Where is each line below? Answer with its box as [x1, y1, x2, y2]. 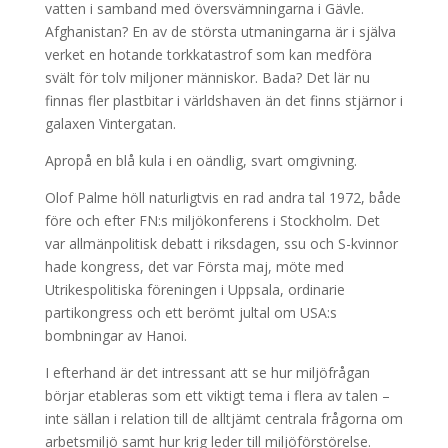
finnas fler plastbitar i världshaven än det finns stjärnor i [44, 91, 403, 110]
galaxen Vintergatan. [44, 114, 176, 133]
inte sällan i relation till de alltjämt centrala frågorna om [44, 409, 403, 428]
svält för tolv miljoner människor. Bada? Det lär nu [44, 68, 370, 87]
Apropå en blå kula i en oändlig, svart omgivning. [44, 151, 357, 170]
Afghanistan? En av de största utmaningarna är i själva [44, 22, 396, 41]
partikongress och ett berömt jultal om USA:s [44, 303, 337, 322]
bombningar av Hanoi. [44, 326, 187, 345]
